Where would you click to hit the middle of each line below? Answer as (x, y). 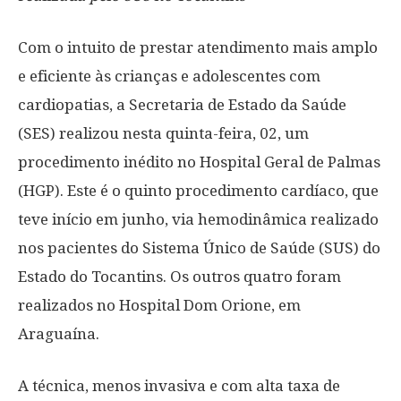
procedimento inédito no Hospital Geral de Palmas (199, 162)
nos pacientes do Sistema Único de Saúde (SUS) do (199, 248)
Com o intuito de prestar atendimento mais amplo (198, 47)
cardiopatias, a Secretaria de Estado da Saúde (182, 105)
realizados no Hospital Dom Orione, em (159, 305)
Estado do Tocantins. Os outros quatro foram (179, 277)
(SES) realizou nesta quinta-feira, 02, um (163, 133)
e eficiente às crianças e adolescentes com (169, 76)
